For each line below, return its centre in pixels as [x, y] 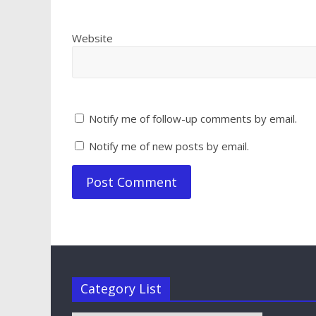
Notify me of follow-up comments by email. [193, 118]
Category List [121, 288]
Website [92, 38]
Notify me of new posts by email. [169, 146]
